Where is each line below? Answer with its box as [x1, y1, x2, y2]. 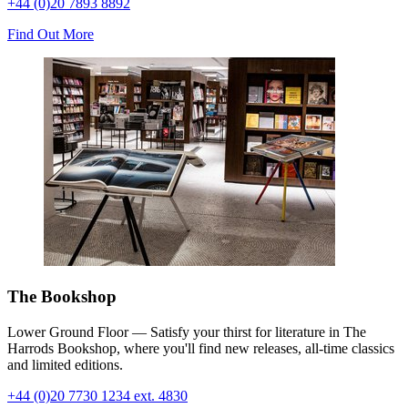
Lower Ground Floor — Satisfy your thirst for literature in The [7, 323, 366, 340]
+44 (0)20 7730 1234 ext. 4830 [7, 387, 188, 403]
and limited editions [7, 356, 119, 372]
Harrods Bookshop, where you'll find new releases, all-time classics [7, 340, 394, 356]
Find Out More [7, 26, 94, 43]
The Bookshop [7, 287, 117, 307]
